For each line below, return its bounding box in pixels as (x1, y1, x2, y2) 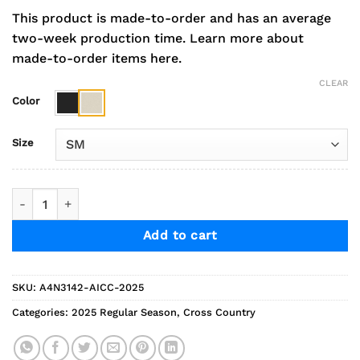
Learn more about (190, 31, 304, 47)
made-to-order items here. (12, 51, 182, 67)
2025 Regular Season (72, 305, 177, 318)
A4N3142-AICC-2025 (39, 280, 144, 293)
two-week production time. (12, 31, 190, 47)
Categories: (12, 305, 72, 318)
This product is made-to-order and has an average (12, 10, 331, 27)
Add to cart (142, 228, 218, 243)
